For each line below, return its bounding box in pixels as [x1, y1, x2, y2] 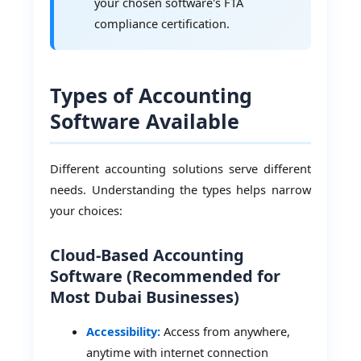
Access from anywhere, [160, 323, 291, 340]
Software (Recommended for [50, 265, 281, 288]
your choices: [50, 202, 123, 219]
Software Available [50, 106, 240, 135]
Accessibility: [86, 323, 161, 340]
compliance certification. [94, 15, 230, 31]
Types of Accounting [50, 81, 253, 109]
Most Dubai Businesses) [50, 286, 240, 309]
